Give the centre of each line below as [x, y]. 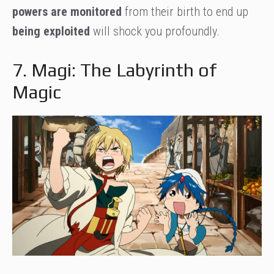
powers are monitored [68, 12]
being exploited [51, 31]
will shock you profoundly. [155, 31]
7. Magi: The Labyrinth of [114, 70]
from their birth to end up [187, 12]
